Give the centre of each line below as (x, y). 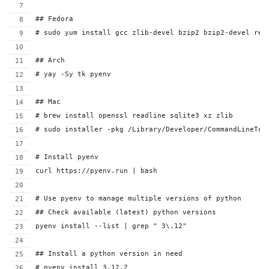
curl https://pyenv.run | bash (96, 171)
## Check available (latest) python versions (126, 212)
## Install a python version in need (109, 254)
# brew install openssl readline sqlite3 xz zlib (134, 116)
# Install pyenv (67, 157)
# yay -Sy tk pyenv (73, 74)
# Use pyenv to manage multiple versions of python (138, 198)
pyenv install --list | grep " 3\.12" (111, 226)
